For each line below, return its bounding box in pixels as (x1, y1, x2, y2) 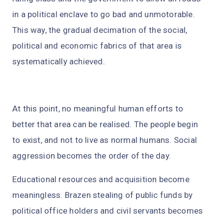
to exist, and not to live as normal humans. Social (12, 135, 197, 145)
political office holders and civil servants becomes (12, 206, 203, 216)
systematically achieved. (12, 56, 105, 67)
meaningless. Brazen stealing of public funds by (12, 190, 193, 200)
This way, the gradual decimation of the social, (12, 25, 188, 35)
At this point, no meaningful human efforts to (12, 104, 184, 114)
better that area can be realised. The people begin (12, 119, 198, 130)
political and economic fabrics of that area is (12, 41, 182, 51)
